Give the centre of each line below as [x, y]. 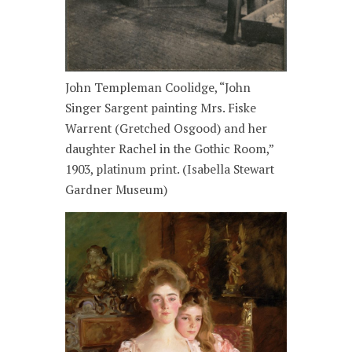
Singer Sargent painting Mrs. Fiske [161, 108]
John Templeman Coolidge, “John [158, 87]
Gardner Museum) [117, 189]
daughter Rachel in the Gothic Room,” [170, 148]
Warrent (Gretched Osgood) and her [167, 128]
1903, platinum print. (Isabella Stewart [170, 169]
